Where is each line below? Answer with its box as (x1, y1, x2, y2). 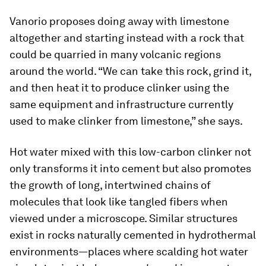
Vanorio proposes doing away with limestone (9, 15, 229, 27)
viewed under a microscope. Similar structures (9, 212, 237, 224)
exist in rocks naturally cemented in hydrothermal (9, 229, 256, 241)
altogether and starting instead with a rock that (9, 31, 244, 44)
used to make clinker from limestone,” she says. (9, 115, 243, 127)
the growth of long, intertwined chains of (9, 179, 211, 191)
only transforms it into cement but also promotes (9, 162, 251, 175)
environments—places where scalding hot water (9, 245, 248, 258)
